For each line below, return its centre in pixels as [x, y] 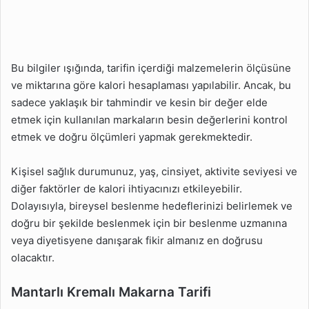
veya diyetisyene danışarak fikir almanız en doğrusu [137, 241]
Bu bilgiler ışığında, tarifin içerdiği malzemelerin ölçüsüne [151, 68]
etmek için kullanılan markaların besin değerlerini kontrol [149, 120]
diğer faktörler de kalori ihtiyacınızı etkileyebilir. [127, 189]
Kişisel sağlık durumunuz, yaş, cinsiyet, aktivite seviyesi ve [154, 172]
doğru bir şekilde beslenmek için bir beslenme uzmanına [149, 223]
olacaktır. [33, 258]
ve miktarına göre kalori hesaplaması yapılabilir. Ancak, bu [151, 86]
